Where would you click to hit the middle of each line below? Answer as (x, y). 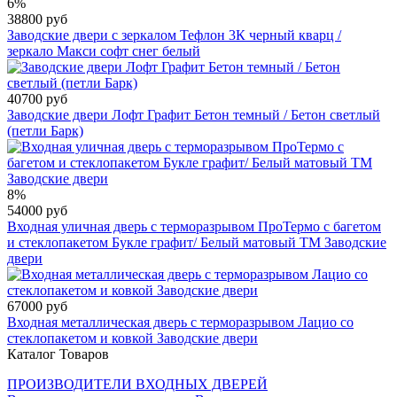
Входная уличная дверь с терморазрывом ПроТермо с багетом (194, 226)
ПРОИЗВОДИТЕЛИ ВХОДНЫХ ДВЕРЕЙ (137, 384)
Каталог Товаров (58, 354)
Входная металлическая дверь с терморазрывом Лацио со (180, 322)
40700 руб (37, 98)
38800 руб (37, 19)
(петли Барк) (45, 130)
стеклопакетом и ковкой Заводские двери (132, 338)
